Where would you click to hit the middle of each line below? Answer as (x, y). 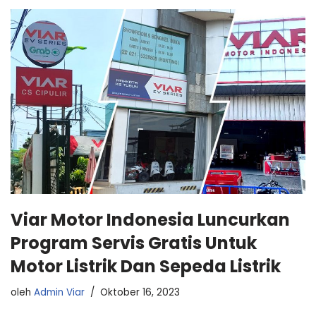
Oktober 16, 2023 (140, 292)
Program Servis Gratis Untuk (134, 243)
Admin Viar (59, 292)
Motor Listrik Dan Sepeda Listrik (146, 266)
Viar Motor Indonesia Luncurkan (150, 219)
